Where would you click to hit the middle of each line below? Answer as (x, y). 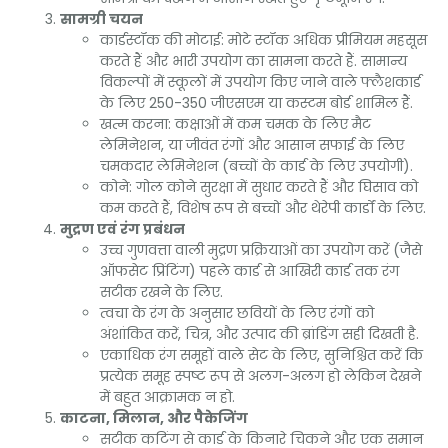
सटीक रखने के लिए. (161, 292)
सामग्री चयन (101, 19)
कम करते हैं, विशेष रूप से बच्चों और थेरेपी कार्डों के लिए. (263, 208)
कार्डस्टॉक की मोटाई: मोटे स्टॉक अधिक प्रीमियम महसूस (263, 40)
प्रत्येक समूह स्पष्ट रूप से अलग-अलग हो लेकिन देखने (260, 376)
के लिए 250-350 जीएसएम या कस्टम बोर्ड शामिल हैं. (256, 103)
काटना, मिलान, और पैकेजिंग (154, 418)
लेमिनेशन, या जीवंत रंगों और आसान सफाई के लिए (252, 145)
